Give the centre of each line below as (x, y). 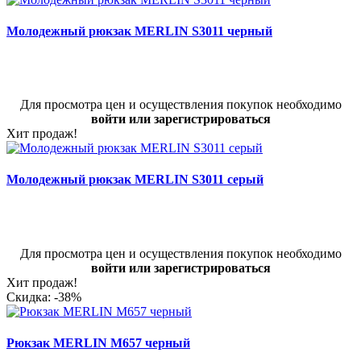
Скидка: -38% (44, 297)
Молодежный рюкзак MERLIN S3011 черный (139, 31)
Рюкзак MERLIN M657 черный (98, 342)
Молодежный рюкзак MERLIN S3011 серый (135, 180)
